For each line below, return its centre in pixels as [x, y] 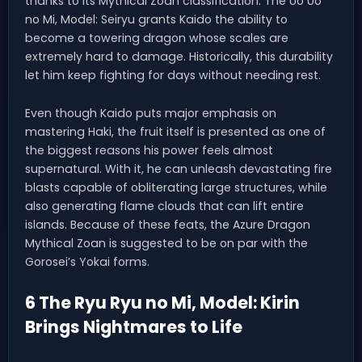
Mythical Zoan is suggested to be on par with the [166, 243]
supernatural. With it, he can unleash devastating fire [179, 168]
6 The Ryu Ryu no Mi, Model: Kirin [162, 302]
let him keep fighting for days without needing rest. [173, 75]
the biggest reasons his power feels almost [149, 150]
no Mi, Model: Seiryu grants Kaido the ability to [156, 19]
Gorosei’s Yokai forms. [87, 261]
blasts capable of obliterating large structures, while [176, 187]
